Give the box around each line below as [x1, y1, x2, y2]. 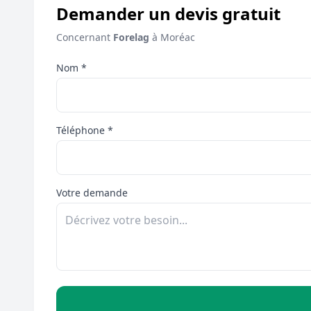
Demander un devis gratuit [56, 1, 280, 25]
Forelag [113, 30, 149, 44]
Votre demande [56, 185, 128, 199]
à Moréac [149, 30, 195, 44]
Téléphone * [56, 123, 113, 137]
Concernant [56, 30, 113, 44]
